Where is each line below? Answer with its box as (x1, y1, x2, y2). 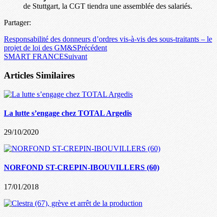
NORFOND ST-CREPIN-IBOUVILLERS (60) (4, 163, 159, 172)
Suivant (64, 52, 87, 61)
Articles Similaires (4, 70, 75, 80)
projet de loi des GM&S (4, 44, 77, 52)
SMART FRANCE (4, 52, 64, 61)
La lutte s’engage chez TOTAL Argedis (4, 108, 132, 117)
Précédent (77, 44, 107, 52)
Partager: (4, 18, 31, 27)
